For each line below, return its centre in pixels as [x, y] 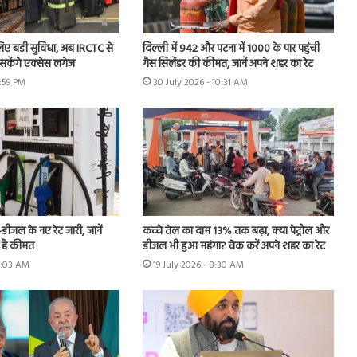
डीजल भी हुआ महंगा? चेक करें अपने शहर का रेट [233, 246]
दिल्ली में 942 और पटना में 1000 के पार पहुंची [231, 49]
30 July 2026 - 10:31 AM [200, 83]
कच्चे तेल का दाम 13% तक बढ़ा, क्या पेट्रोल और [235, 231]
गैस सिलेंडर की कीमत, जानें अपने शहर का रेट [228, 65]
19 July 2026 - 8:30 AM [198, 265]
